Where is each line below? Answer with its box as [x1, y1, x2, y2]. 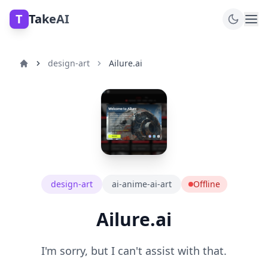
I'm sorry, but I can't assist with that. [41, 243, 227, 258]
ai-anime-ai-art [111, 178, 172, 190]
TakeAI [29, 11, 69, 27]
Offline [193, 178, 220, 190]
